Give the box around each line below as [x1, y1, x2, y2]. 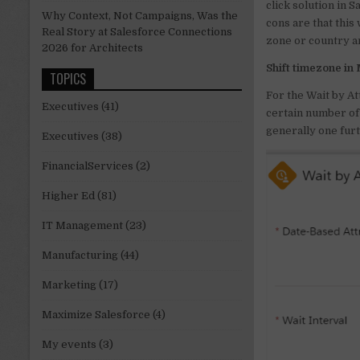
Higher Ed [42, 190, 95, 202]
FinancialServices [42, 160, 133, 173]
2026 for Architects [42, 42, 143, 55]
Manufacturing [42, 249, 118, 262]
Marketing [42, 279, 96, 292]
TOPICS [50, 69, 86, 89]
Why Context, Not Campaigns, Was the [42, 10, 238, 22]
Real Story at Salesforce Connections [42, 26, 232, 39]
